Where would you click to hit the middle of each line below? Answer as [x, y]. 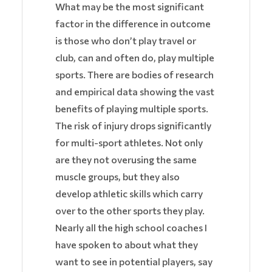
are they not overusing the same [126, 160]
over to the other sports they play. [130, 211]
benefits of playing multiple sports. [132, 109]
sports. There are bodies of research [134, 75]
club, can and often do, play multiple [135, 58]
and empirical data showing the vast [135, 92]
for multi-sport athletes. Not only [129, 143]
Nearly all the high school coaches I [131, 228]
